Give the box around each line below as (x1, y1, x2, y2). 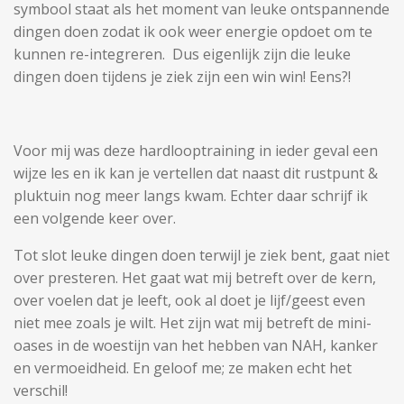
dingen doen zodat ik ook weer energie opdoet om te (14, 21, 372, 41)
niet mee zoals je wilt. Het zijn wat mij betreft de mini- (14, 312, 372, 333)
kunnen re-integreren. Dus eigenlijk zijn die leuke (14, 43, 351, 64)
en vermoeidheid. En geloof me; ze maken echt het (14, 357, 352, 378)
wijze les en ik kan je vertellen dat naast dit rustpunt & (14, 162, 378, 183)
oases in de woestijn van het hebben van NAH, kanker (14, 335, 378, 355)
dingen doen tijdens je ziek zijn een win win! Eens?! (14, 66, 351, 87)
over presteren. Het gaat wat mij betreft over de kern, (14, 267, 376, 288)
